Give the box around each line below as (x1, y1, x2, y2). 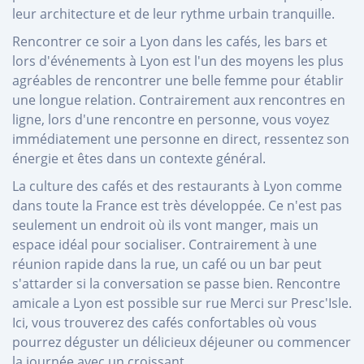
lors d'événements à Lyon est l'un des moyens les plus (12, 51, 344, 70)
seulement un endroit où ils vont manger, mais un (12, 215, 318, 234)
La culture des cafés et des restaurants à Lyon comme (12, 176, 342, 195)
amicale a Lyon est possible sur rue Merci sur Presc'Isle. (12, 293, 352, 312)
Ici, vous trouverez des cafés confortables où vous (12, 313, 317, 331)
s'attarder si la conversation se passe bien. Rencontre (12, 274, 340, 292)
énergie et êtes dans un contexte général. (12, 149, 266, 167)
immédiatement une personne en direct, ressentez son (12, 129, 349, 148)
